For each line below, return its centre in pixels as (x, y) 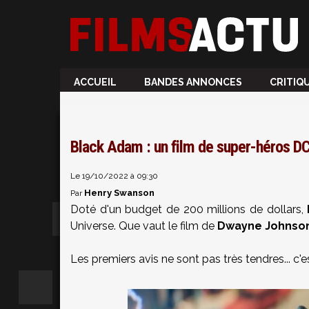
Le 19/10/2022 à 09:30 (114, 176)
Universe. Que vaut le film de (144, 226)
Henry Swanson (119, 193)
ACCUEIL (95, 82)
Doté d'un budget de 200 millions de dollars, (187, 209)
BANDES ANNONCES (193, 82)
